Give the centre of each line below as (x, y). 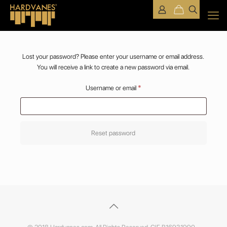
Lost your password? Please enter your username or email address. (113, 56)
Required (153, 87)
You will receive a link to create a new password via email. (113, 67)
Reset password (113, 133)
